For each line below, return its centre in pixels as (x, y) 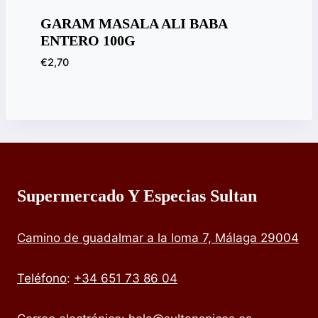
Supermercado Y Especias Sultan (137, 196)
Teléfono (42, 279)
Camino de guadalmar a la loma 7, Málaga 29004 (158, 238)
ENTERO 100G (88, 40)
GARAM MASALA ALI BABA (133, 23)
